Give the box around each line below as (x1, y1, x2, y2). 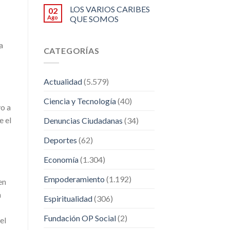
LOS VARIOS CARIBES (69, 4, 150, 14)
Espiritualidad (43, 194, 92, 204)
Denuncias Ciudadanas (43, 116, 123, 126)
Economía (43, 155, 79, 165)
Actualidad (43, 76, 82, 87)
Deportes (43, 135, 77, 145)
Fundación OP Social (43, 213, 116, 223)
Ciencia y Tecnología (43, 96, 116, 106)
